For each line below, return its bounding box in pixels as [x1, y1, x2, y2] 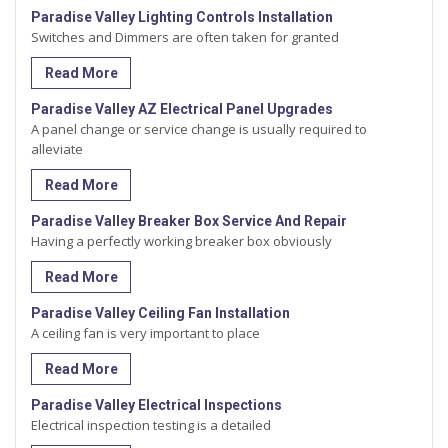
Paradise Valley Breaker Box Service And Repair [31, 213, 347, 230]
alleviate [31, 140, 83, 159]
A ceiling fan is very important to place [31, 324, 260, 343]
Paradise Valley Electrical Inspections [31, 397, 282, 414]
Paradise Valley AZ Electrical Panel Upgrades [31, 101, 333, 118]
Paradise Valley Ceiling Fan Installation [31, 305, 290, 322]
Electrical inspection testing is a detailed [31, 416, 271, 435]
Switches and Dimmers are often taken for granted [31, 28, 339, 47]
